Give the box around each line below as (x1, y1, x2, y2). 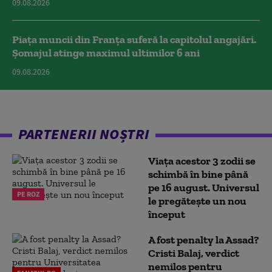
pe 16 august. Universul (148, 181, 259, 194)
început (148, 208, 185, 221)
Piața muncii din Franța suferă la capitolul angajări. (12, 33, 256, 46)
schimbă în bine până (148, 168, 248, 181)
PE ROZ (17, 189, 39, 199)
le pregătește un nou (148, 194, 246, 208)
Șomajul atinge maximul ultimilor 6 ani (12, 46, 200, 59)
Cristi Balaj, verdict (148, 246, 239, 260)
